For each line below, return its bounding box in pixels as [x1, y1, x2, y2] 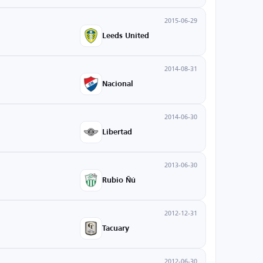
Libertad [102, 128, 132, 136]
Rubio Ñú [102, 176, 136, 184]
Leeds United [102, 32, 149, 40]
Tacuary [102, 224, 129, 232]
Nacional [102, 80, 133, 88]
